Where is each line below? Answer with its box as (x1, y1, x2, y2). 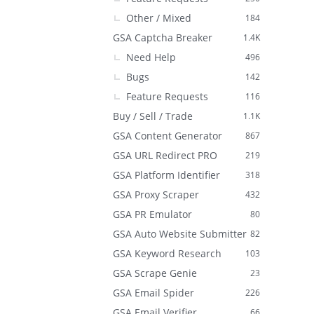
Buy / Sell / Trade (113, 109, 193, 123)
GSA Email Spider (113, 286, 194, 299)
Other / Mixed (126, 11, 191, 25)
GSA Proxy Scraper (113, 188, 199, 201)
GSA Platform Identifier (113, 168, 220, 182)
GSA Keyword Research (113, 247, 221, 260)
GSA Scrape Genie (113, 266, 197, 280)
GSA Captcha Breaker (113, 31, 212, 44)
